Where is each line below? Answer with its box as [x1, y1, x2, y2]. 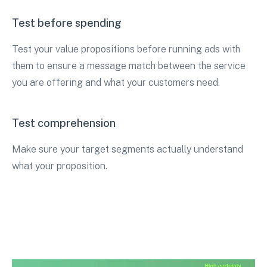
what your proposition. [12, 160, 107, 172]
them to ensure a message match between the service [12, 60, 246, 72]
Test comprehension [12, 117, 116, 130]
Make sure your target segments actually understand [12, 144, 243, 156]
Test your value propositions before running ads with [12, 44, 240, 55]
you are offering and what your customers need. [12, 77, 220, 89]
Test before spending [12, 17, 122, 30]
